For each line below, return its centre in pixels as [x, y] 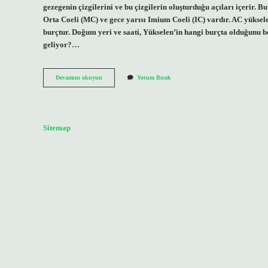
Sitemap [57, 128]
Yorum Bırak [154, 78]
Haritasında [117, 86]
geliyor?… [61, 45]
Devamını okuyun [79, 78]
